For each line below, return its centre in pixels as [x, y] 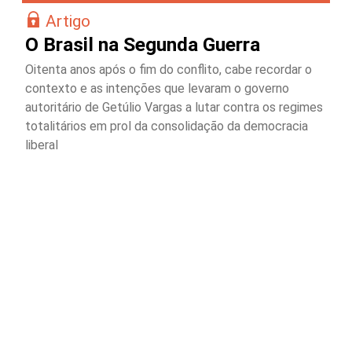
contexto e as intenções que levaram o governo [157, 88]
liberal [42, 145]
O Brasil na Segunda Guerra [143, 44]
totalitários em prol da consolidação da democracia [167, 126]
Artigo [68, 20]
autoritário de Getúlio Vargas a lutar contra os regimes [174, 107]
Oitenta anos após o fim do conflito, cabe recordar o [169, 69]
